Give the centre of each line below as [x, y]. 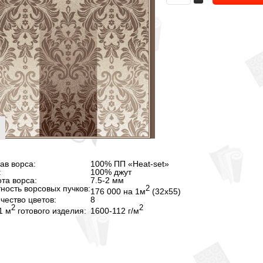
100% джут [111, 172]
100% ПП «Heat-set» [130, 164]
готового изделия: [51, 210]
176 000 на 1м [118, 191]
